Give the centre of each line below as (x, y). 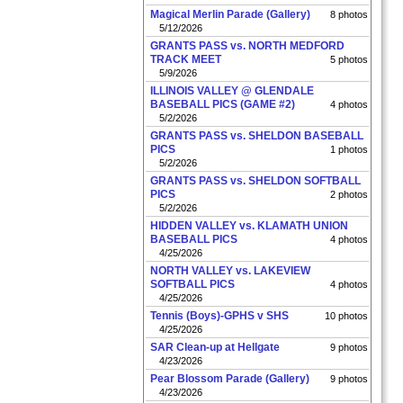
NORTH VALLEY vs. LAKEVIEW (230, 271)
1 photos (349, 149)
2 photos (349, 194)
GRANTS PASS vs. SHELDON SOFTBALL (255, 181)
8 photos (349, 14)
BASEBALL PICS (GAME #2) (223, 104)
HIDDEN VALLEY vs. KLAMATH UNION (249, 226)
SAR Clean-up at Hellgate (215, 347)
